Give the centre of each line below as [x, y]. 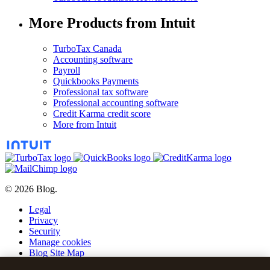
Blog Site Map [57, 253]
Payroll [67, 71]
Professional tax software [101, 92]
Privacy [43, 221]
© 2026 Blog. [31, 189]
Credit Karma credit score [102, 114]
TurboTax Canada [87, 49]
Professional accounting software [116, 103]
